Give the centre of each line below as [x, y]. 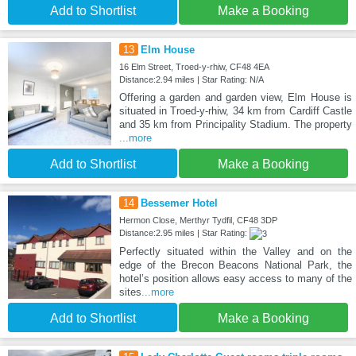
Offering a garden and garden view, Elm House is [235, 98]
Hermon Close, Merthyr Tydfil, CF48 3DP [198, 221]
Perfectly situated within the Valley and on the [235, 252]
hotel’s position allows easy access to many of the [235, 279]
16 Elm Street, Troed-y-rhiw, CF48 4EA [194, 67]
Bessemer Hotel [179, 203]
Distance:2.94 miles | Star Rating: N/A [191, 80]
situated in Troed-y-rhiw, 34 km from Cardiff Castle [235, 111]
